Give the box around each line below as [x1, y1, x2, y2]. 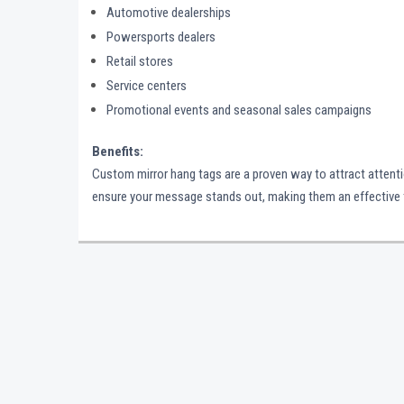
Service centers [106, 78, 188, 95]
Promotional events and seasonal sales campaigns [106, 102, 372, 119]
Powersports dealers [106, 29, 216, 46]
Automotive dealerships [106, 5, 232, 22]
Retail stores [106, 53, 174, 70]
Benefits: [92, 143, 143, 161]
